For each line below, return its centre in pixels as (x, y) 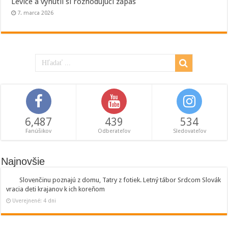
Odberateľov (114, 131)
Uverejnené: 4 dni (34, 200)
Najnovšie (23, 161)
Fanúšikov (39, 131)
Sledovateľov (189, 131)
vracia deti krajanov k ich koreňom (56, 189)
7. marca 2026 (36, 13)
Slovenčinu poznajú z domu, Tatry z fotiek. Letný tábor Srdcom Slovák (120, 180)
